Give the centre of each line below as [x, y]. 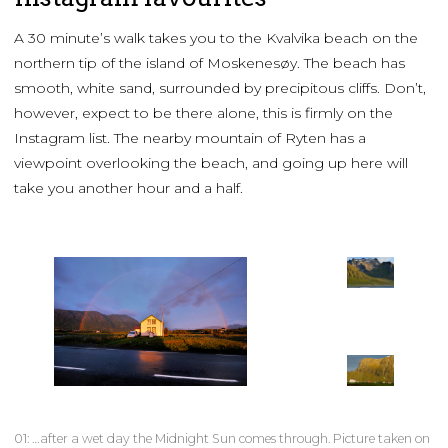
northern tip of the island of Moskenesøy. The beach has [209, 63]
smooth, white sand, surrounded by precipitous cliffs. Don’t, [220, 88]
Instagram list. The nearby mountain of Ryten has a [190, 138]
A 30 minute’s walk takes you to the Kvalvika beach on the [216, 38]
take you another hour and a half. [128, 188]
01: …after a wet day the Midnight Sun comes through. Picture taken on [222, 438]
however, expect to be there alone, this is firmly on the [203, 113]
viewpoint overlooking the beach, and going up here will [211, 163]
